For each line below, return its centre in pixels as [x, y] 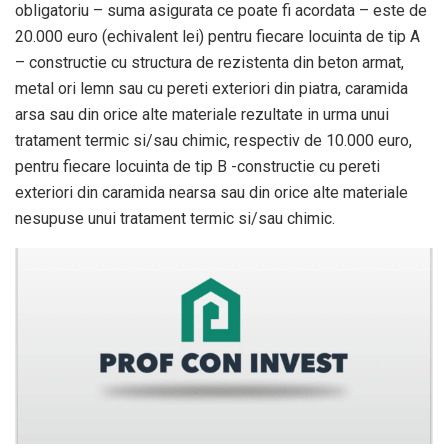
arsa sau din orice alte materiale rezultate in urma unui [202, 115]
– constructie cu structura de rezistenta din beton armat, [209, 63]
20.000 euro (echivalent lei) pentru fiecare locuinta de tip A [217, 37]
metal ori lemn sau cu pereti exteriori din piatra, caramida [211, 89]
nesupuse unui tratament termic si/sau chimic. [175, 219]
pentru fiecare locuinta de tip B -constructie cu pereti [197, 167]
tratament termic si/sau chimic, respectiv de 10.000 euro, [213, 141]
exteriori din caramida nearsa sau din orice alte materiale [211, 193]
